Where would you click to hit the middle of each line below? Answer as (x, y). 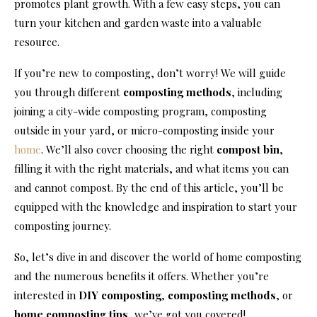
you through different (69, 92)
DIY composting (120, 295)
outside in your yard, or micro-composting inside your (144, 130)
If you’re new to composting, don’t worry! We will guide (150, 73)
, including (257, 92)
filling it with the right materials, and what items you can (151, 168)
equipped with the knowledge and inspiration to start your (156, 206)
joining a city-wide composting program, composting (140, 111)
